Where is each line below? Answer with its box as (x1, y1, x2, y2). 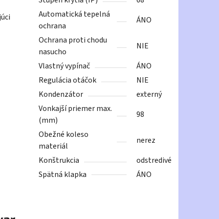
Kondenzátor (39, 89, 84, 100)
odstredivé (136, 155, 172, 166)
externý (136, 89, 162, 100)
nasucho (39, 46, 67, 58)
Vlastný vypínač (39, 61, 90, 72)
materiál (39, 141, 68, 152)
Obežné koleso (39, 129, 89, 140)
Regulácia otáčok (39, 75, 97, 86)
